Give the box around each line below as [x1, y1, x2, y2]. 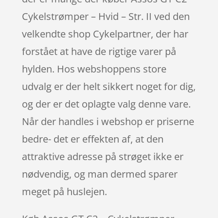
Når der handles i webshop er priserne [21, 114, 194, 128]
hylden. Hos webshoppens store [21, 62, 166, 75]
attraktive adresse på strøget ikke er [21, 149, 183, 163]
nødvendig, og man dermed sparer [21, 167, 178, 181]
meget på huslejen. [21, 184, 107, 198]
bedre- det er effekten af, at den [21, 132, 163, 145]
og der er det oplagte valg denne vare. [21, 97, 191, 110]
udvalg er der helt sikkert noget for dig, [21, 79, 196, 93]
